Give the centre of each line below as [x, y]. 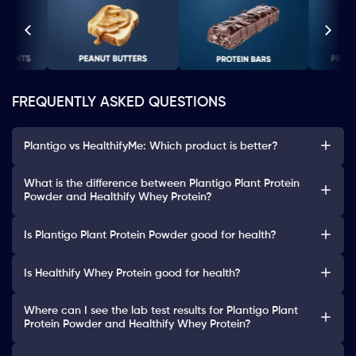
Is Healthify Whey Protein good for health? [132, 273]
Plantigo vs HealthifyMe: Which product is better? [151, 146]
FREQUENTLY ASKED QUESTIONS [119, 103]
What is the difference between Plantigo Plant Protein [162, 184]
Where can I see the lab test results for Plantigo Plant [161, 311]
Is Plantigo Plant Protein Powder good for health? [150, 235]
